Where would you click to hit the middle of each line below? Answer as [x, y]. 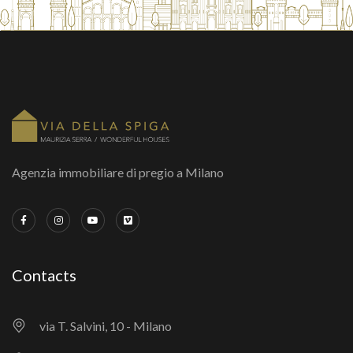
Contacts [44, 275]
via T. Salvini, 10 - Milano [106, 326]
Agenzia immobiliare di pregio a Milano [118, 173]
